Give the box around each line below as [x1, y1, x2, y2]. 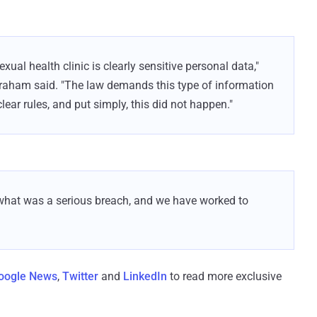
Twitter [62, 269, 98, 283]
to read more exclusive [167, 269, 282, 283]
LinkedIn [123, 269, 167, 283]
